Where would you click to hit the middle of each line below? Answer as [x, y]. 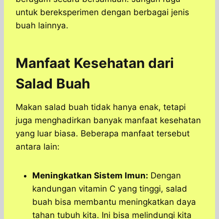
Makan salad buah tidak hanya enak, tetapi [101, 107]
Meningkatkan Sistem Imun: [90, 176]
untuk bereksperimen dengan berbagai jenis [102, 12]
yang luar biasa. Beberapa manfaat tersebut [103, 134]
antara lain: [38, 147]
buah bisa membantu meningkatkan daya [114, 202]
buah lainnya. [42, 26]
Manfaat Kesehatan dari [95, 63]
